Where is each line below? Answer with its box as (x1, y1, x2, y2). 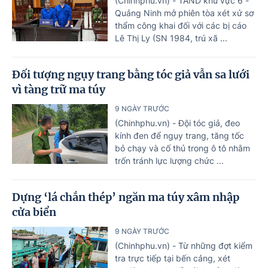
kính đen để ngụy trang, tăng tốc (115, 130, 244, 141)
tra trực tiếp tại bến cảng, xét (115, 253, 230, 264)
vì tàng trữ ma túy (12, 83, 105, 97)
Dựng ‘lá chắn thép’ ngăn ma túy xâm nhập (12, 190, 239, 205)
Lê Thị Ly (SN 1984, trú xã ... (115, 33, 227, 44)
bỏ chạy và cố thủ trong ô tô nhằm (115, 143, 250, 154)
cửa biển (12, 205, 56, 220)
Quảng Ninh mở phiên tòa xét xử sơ (115, 8, 254, 19)
